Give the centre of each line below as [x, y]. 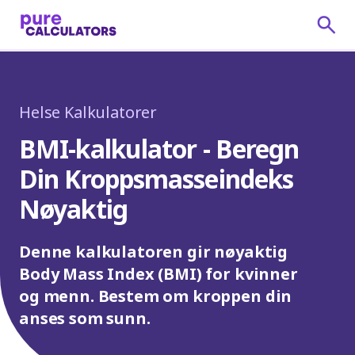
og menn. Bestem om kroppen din [156, 296]
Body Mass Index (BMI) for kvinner [158, 274]
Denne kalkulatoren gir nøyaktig [154, 252]
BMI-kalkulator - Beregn [159, 149]
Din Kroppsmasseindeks [157, 179]
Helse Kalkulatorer [88, 112]
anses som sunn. [85, 318]
